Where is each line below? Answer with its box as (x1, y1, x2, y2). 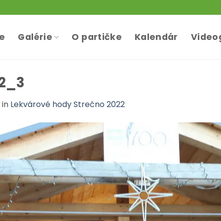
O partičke (72, 31, 122, 43)
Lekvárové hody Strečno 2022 (10, 98, 125, 110)
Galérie (18, 31, 52, 43)
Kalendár (135, 31, 178, 43)
